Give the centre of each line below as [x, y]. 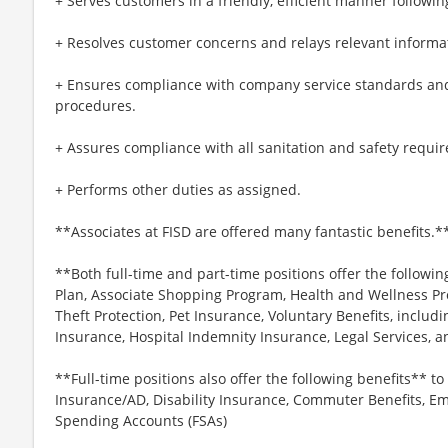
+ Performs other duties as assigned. [178, 189]
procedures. [95, 105]
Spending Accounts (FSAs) [141, 420]
